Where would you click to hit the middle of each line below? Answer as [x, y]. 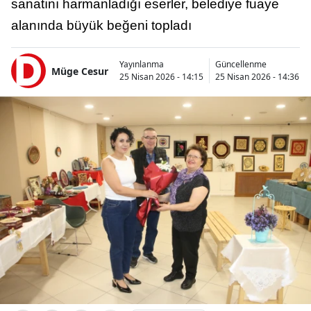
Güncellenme [241, 65]
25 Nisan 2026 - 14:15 [161, 77]
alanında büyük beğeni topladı [101, 26]
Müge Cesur [80, 71]
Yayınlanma [142, 65]
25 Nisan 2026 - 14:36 [257, 77]
